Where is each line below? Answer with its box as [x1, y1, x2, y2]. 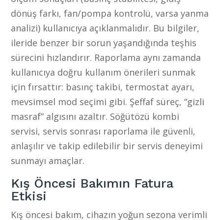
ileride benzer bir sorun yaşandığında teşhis [11, 36, 197, 49]
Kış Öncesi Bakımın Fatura [11, 175, 174, 191]
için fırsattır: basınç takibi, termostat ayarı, [11, 81, 195, 93]
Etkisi [11, 188, 47, 203]
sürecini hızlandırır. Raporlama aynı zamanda [11, 51, 201, 63]
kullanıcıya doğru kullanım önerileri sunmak [11, 66, 196, 78]
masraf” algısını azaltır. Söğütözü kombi [11, 110, 180, 122]
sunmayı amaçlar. [11, 154, 85, 166]
